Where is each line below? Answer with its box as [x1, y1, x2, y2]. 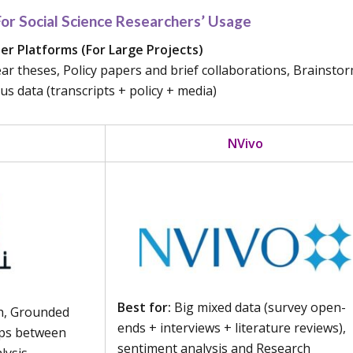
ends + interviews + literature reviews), [117, 318, 347, 336]
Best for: [117, 298, 172, 316]
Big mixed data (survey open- [171, 298, 347, 316]
